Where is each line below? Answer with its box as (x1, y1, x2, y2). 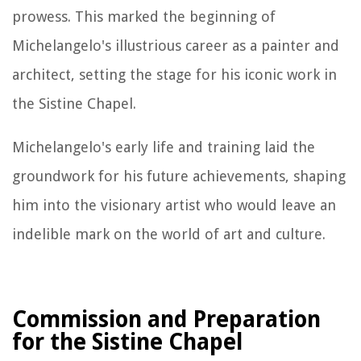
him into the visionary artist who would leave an (12, 196, 336, 214)
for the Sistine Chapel (12, 328, 243, 355)
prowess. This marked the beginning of (12, 7, 276, 25)
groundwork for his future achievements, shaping (12, 167, 346, 185)
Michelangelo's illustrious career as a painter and (12, 36, 339, 54)
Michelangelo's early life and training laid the (12, 138, 315, 156)
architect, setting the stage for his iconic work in (12, 65, 337, 83)
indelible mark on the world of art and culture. (12, 225, 326, 243)
